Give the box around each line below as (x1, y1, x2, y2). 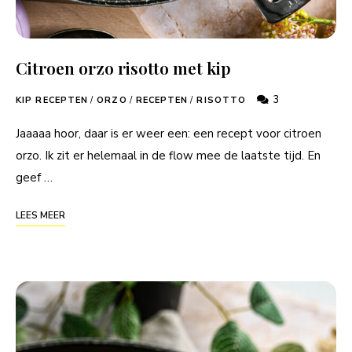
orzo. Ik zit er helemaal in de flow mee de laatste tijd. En (16, 147, 321, 163)
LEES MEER (16, 208, 65, 222)
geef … (16, 169, 53, 185)
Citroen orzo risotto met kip (16, 56, 231, 79)
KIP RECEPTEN (16, 93, 89, 106)
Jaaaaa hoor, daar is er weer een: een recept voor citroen (16, 125, 321, 141)
